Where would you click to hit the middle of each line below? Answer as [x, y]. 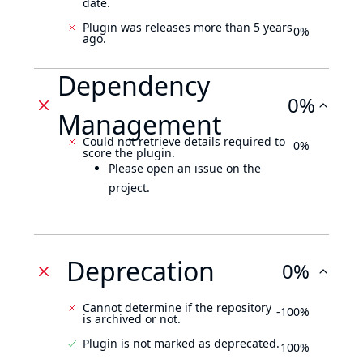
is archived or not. [132, 319]
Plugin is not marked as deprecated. [181, 343]
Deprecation [141, 271]
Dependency [133, 85]
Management [139, 124]
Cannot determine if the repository [177, 307]
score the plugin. [129, 153]
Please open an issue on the [185, 168]
